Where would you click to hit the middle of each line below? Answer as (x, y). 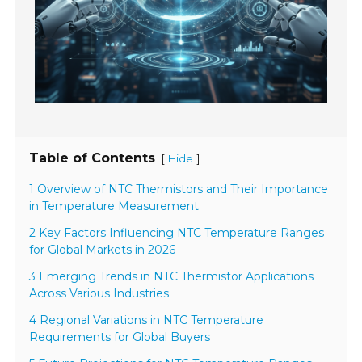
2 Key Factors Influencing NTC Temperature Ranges (177, 233)
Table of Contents (93, 158)
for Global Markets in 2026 (103, 250)
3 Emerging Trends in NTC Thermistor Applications (172, 277)
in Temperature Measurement (114, 206)
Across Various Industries (99, 294)
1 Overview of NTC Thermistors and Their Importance (179, 189)
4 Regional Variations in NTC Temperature (147, 320)
